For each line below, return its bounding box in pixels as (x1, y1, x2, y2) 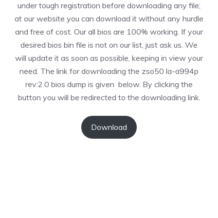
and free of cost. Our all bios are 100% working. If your (15, 27, 203, 36)
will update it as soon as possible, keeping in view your (15, 53, 203, 63)
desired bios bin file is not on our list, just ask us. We (20, 40, 198, 50)
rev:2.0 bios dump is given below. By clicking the (25, 79, 193, 89)
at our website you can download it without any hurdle (15, 14, 203, 23)
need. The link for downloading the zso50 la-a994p (19, 66, 199, 76)
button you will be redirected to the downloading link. (18, 92, 200, 102)
